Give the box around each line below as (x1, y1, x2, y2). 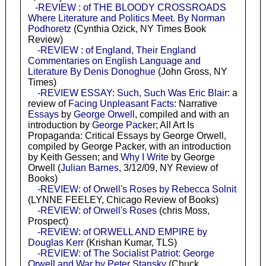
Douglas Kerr (27, 237, 84, 248)
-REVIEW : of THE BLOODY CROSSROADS (34, 2, 226, 13)
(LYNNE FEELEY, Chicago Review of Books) (27, 195, 218, 205)
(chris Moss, (156, 205, 210, 216)
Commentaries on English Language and (27, 56, 201, 66)
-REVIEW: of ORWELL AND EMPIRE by (37, 227, 207, 237)
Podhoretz (27, 24, 71, 34)
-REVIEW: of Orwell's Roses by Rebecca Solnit (37, 184, 236, 195)
